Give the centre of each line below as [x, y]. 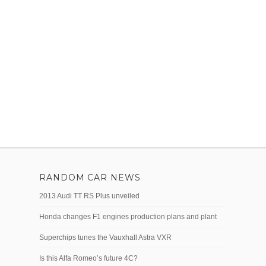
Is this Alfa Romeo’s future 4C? [88, 259]
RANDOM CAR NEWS [90, 178]
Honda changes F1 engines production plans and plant [128, 217]
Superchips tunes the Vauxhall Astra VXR [105, 238]
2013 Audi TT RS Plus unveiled [89, 196]
